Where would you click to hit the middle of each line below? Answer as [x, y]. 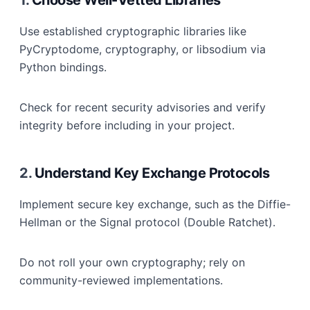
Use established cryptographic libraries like [133, 31]
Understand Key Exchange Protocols [152, 173]
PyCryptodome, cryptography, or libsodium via [143, 49]
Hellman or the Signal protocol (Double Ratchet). [147, 222]
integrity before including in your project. [127, 125]
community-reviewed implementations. [121, 280]
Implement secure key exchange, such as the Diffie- [155, 204]
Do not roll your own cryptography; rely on [132, 262]
